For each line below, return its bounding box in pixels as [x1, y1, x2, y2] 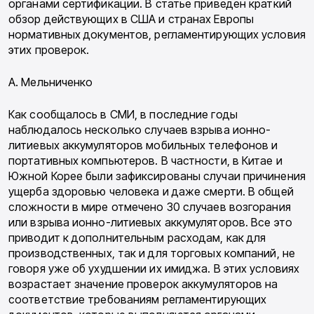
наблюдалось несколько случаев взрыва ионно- [8, 123, 271, 137]
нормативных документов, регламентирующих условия [8, 27, 306, 42]
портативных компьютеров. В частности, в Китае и [8, 153, 282, 168]
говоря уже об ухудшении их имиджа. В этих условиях [8, 261, 300, 276]
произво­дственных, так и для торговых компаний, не [8, 246, 295, 261]
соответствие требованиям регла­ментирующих [8, 292, 267, 307]
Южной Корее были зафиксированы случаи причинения [8, 169, 306, 184]
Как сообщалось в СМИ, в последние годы [8, 107, 238, 122]
